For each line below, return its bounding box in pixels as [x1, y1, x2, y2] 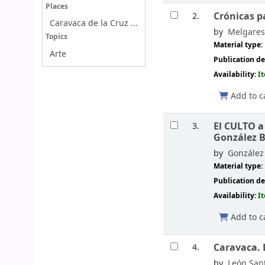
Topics [45, 31, 67, 42]
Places [45, 1, 68, 12]
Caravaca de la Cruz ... [49, 17, 138, 30]
